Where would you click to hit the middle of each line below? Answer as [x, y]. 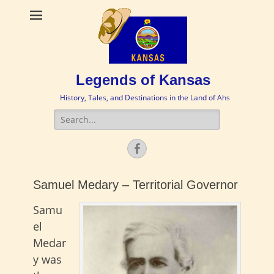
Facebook [166, 148]
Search [67, 115]
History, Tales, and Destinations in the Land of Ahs [145, 98]
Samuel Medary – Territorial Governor [135, 185]
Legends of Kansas [143, 80]
